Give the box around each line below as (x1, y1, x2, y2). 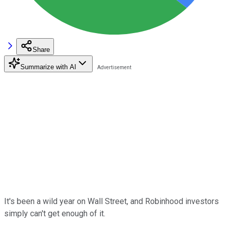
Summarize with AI (20, 63, 76, 71)
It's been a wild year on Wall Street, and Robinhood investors (4, 196, 219, 206)
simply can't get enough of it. (4, 208, 105, 218)
